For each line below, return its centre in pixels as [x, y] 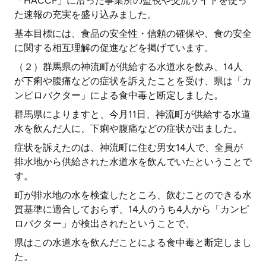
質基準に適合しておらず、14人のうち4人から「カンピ [132, 209]
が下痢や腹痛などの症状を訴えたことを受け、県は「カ [133, 81]
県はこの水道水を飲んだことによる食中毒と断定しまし [133, 243]
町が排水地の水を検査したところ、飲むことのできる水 [133, 195]
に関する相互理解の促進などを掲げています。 [114, 48]
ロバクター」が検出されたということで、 [104, 224]
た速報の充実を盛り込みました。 [85, 15]
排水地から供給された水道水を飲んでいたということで [133, 162]
